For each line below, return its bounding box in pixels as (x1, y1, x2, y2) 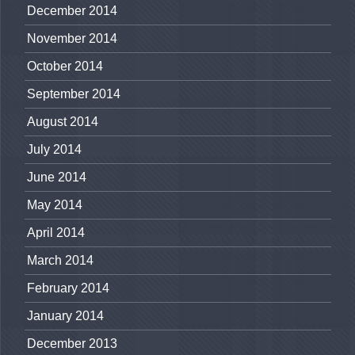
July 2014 (27, 143, 82, 157)
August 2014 (27, 115, 98, 129)
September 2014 (27, 87, 120, 101)
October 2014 (27, 59, 103, 74)
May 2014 (27, 198, 82, 212)
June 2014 (27, 170, 86, 185)
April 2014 (27, 226, 85, 240)
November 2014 (27, 32, 117, 46)
